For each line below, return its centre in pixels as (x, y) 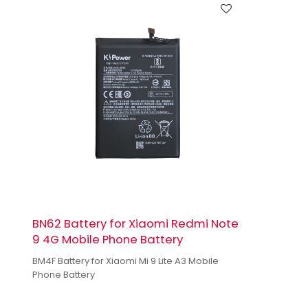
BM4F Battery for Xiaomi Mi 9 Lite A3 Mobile (125, 261)
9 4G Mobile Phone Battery (107, 239)
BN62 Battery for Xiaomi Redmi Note (135, 223)
